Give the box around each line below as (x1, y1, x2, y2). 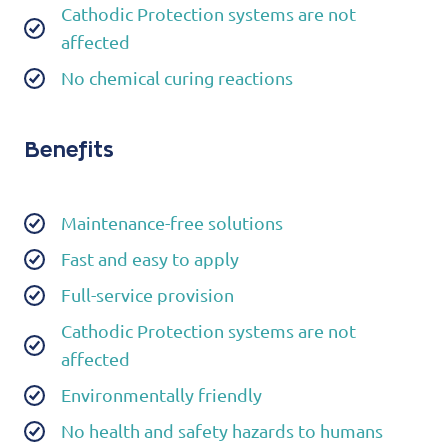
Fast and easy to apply (61, 248, 239, 270)
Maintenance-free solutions (61, 212, 283, 234)
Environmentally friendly (61, 384, 262, 406)
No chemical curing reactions (61, 67, 293, 89)
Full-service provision (61, 284, 234, 306)
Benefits (24, 140, 114, 162)
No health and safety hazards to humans (61, 420, 383, 442)
